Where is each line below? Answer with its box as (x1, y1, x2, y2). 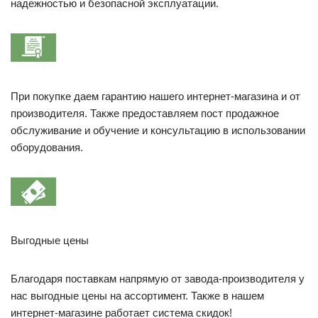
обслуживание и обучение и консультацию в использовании (11, 124, 305, 136)
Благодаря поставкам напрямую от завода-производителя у (11, 272, 305, 285)
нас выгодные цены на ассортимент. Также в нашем (11, 289, 264, 302)
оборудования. (11, 141, 83, 153)
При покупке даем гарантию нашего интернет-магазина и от (11, 89, 300, 102)
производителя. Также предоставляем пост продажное (11, 106, 279, 119)
